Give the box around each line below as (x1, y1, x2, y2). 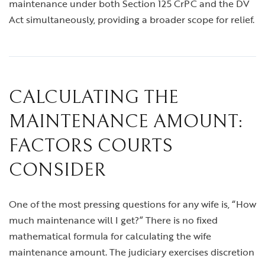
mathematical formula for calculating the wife (9, 229, 211, 244)
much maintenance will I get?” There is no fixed (9, 213, 218, 228)
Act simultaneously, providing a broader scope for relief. (9, 12, 254, 27)
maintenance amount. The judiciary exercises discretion (9, 245, 254, 260)
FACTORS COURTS (9, 135, 173, 157)
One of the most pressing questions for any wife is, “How (9, 197, 256, 212)
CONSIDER (9, 159, 106, 182)
